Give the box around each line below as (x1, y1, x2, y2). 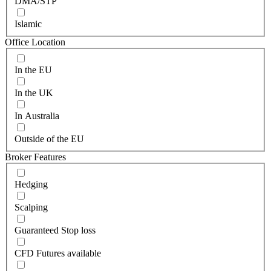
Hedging (15, 179, 48, 190)
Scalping (15, 202, 48, 213)
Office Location (5, 37, 65, 47)
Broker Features (5, 151, 66, 162)
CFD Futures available (15, 248, 101, 259)
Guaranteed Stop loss (15, 225, 96, 236)
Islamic (15, 19, 42, 29)
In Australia (15, 110, 59, 121)
